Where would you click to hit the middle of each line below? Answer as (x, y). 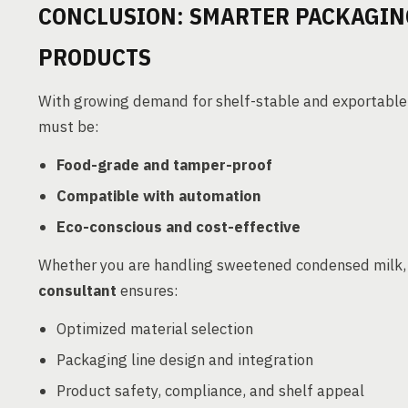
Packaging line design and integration (185, 360)
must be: (69, 127)
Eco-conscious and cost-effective (178, 227)
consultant (77, 291)
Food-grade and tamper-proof (164, 165)
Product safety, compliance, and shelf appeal (210, 391)
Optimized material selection (155, 329)
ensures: (148, 291)
